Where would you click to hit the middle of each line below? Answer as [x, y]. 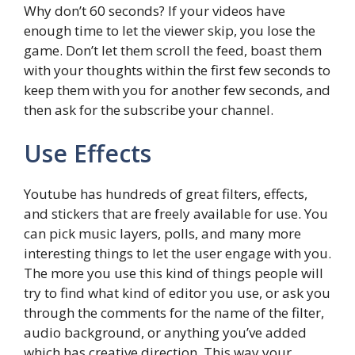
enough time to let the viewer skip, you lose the [170, 30]
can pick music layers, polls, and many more [162, 233]
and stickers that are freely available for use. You [176, 214]
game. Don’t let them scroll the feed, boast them [173, 50]
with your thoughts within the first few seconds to [177, 70]
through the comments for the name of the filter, [174, 313]
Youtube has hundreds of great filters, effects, [166, 194]
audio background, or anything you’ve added [165, 332]
